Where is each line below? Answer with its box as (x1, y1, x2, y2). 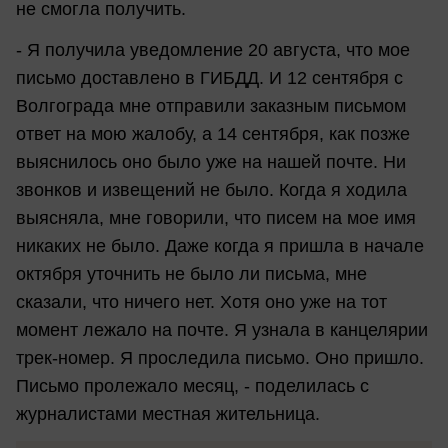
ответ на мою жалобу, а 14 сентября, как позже (16, 124, 410, 145)
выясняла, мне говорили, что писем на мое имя (16, 208, 416, 229)
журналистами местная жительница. (16, 404, 320, 425)
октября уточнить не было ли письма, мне (16, 264, 367, 285)
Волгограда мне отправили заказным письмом (16, 96, 406, 117)
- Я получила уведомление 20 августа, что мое (16, 40, 410, 61)
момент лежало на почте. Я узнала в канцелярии (16, 320, 428, 341)
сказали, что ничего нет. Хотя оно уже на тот (16, 292, 387, 313)
